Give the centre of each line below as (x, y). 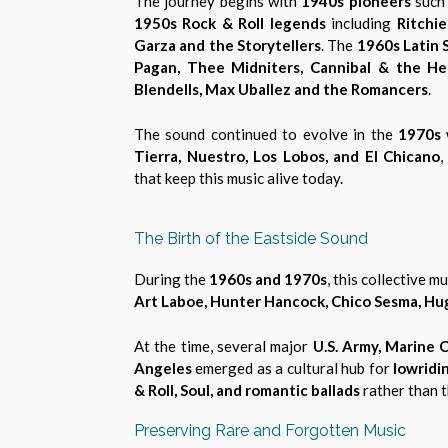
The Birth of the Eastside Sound (251, 239)
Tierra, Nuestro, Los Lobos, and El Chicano (287, 155)
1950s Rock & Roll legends (230, 23)
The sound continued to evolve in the (266, 133)
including (361, 23)
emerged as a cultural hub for (293, 367)
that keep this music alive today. (238, 177)
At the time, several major (223, 345)
